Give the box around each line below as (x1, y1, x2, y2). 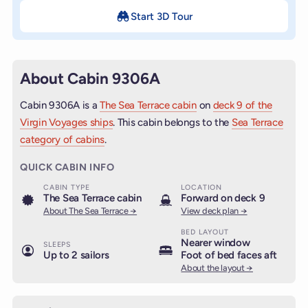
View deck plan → (181, 206, 247, 217)
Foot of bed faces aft (181, 249, 278, 262)
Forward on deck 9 (181, 192, 265, 205)
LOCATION (181, 183, 223, 192)
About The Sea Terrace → (43, 206, 137, 217)
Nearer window (181, 236, 250, 250)
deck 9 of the (212, 98, 272, 111)
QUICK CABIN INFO (20, 160, 115, 173)
